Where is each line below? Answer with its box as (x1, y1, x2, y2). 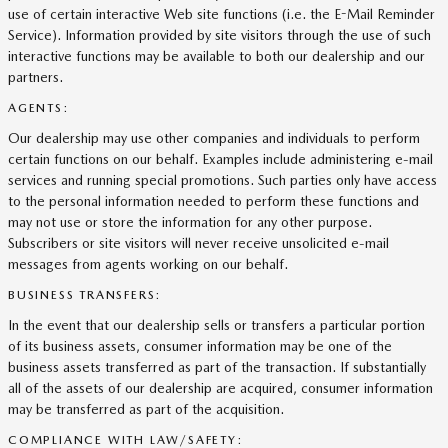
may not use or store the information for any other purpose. (8, 214, 372, 230)
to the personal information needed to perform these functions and (8, 193, 419, 209)
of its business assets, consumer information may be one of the (8, 338, 392, 354)
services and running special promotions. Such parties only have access (8, 172, 437, 188)
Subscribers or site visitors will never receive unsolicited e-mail (8, 235, 389, 251)
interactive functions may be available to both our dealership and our (8, 48, 425, 64)
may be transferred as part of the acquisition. (8, 401, 284, 417)
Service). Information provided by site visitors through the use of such (8, 27, 431, 43)
